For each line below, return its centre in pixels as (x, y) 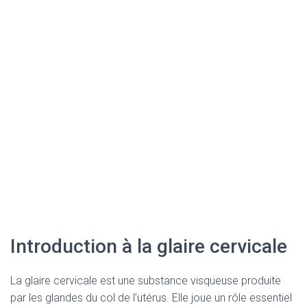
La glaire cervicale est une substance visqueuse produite (146, 281)
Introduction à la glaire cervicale (149, 246)
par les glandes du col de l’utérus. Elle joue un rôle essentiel (151, 298)
